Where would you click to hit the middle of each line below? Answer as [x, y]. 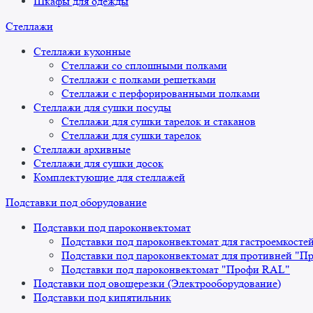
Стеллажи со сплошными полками [144, 66]
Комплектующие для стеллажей [109, 177]
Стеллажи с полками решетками [139, 80]
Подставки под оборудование [76, 203]
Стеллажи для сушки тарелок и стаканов [159, 122]
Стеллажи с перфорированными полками [161, 94]
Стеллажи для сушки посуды [102, 108]
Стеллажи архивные [82, 150]
